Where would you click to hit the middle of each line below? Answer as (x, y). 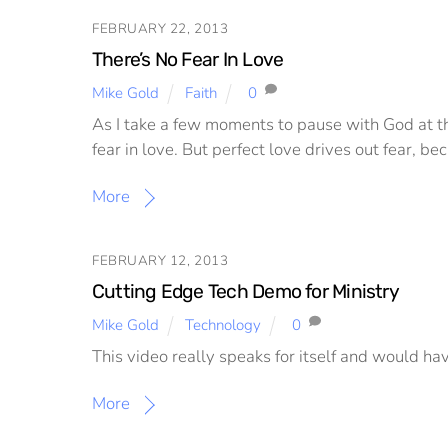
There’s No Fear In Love (188, 60)
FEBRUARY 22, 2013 (160, 28)
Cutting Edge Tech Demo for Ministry (245, 292)
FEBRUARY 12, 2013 (160, 260)
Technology (223, 324)
